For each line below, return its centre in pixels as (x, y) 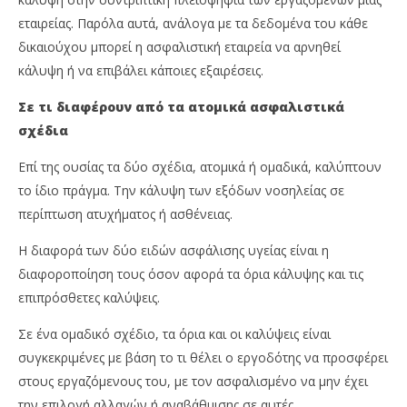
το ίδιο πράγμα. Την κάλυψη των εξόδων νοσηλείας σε (181, 191)
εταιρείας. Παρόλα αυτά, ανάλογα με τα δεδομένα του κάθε (193, 24)
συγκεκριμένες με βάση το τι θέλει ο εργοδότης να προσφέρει (203, 358)
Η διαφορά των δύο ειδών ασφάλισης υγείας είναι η (174, 251)
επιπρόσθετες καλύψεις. (89, 298)
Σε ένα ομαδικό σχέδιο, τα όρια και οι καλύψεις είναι (174, 334)
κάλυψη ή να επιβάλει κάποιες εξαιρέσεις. (141, 71)
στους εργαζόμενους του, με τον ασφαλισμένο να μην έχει (193, 382)
